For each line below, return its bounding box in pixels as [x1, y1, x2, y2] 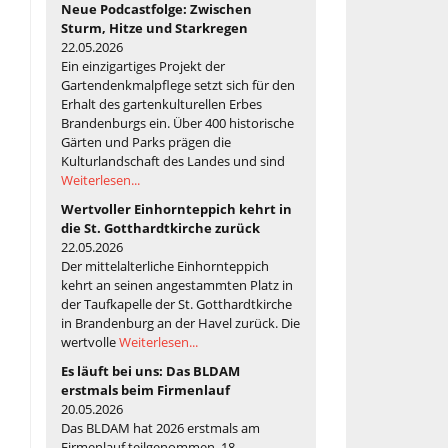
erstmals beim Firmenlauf [61, 380, 230, 399]
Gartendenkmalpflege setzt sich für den [61, 75, 295, 94]
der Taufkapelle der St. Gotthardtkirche [61, 294, 292, 313]
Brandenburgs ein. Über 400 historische [61, 113, 294, 132]
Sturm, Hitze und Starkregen [61, 18, 248, 37]
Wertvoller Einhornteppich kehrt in [61, 199, 292, 218]
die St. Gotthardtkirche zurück [61, 218, 260, 237]
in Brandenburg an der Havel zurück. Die [61, 313, 300, 332]
